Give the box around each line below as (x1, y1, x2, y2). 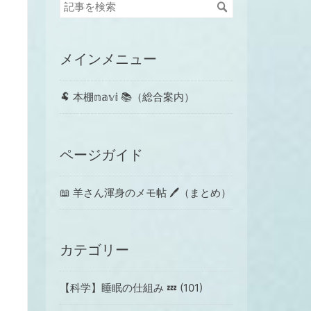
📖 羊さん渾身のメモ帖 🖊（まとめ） (60, 185, 231, 199)
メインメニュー (60, 50, 157, 67)
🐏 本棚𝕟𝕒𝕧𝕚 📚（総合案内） (60, 90, 194, 103)
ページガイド (60, 146, 143, 163)
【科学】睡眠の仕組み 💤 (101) (60, 281, 203, 295)
